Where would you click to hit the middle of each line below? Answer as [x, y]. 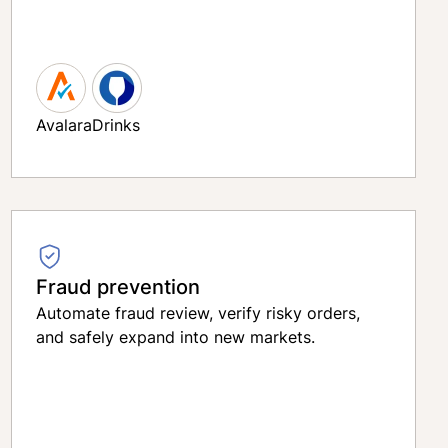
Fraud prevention [117, 286]
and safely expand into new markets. [175, 337]
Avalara [63, 125]
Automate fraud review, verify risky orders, [197, 313]
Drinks [115, 125]
